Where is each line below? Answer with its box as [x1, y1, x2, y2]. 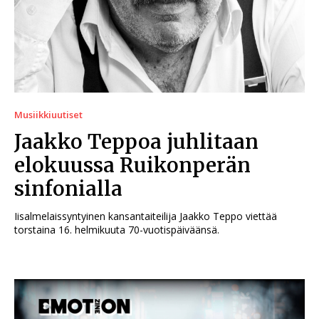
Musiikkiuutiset [14, 108, 83, 122]
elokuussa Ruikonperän [14, 152, 251, 179]
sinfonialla [14, 176, 122, 202]
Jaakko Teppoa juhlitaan [14, 129, 258, 155]
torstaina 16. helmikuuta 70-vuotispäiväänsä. [14, 223, 219, 237]
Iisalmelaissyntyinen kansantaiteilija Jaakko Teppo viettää [14, 209, 277, 224]
